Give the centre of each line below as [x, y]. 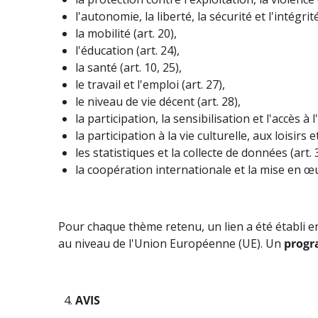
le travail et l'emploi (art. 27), [150, 84]
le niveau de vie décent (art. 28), [158, 101]
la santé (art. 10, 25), [128, 67]
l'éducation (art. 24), [127, 50]
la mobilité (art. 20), [126, 33]
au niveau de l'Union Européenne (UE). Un [171, 243]
